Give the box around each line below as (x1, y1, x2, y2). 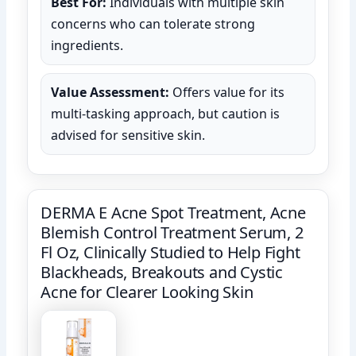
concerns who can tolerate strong (51, 14, 256, 33)
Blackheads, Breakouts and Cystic (41, 261, 284, 283)
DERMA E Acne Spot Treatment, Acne (41, 201, 306, 223)
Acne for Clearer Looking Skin (41, 281, 253, 303)
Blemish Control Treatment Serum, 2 (41, 221, 304, 243)
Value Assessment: (51, 83, 170, 101)
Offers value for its (169, 83, 285, 101)
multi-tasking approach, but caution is (51, 104, 281, 122)
